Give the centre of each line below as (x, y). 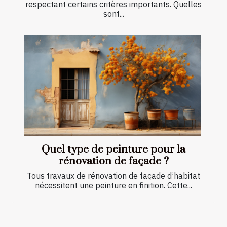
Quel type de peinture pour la (113, 150)
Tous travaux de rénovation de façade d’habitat (113, 176)
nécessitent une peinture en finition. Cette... (113, 186)
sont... (113, 13)
